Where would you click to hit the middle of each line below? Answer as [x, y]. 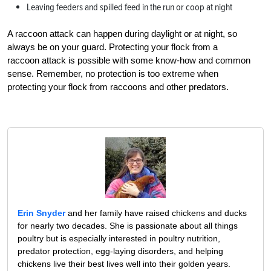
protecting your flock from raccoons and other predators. [118, 87]
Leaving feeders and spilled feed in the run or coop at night [129, 8]
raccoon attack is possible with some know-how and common [129, 60]
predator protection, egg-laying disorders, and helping [120, 251]
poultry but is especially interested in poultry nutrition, [119, 239]
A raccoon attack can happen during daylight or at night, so [122, 34]
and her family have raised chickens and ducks [156, 213]
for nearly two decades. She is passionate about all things [128, 226]
